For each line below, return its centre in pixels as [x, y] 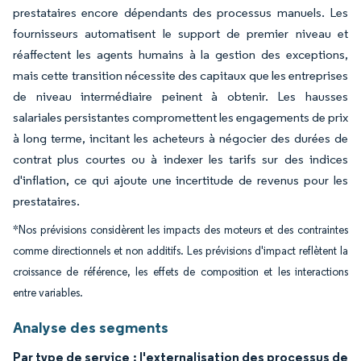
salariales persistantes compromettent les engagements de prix [180, 117]
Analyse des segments [91, 327]
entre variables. [48, 293]
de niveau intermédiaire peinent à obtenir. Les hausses [180, 96]
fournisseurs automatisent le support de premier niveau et [180, 33]
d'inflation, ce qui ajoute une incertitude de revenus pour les [180, 180]
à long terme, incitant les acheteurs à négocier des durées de [180, 138]
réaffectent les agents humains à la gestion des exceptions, [180, 54]
